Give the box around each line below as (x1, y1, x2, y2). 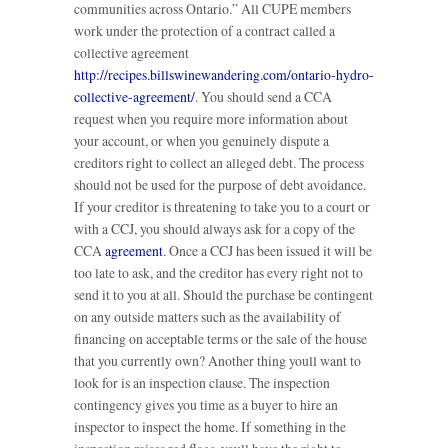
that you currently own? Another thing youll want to (74, 350, 361, 370)
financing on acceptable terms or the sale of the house (74, 328, 367, 348)
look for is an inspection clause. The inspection (74, 372, 330, 392)
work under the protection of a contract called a (74, 20, 335, 40)
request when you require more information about (74, 108, 348, 128)
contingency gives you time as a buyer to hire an (74, 394, 338, 414)
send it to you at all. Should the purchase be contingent (74, 284, 373, 304)
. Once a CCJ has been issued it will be (163, 240, 372, 260)
